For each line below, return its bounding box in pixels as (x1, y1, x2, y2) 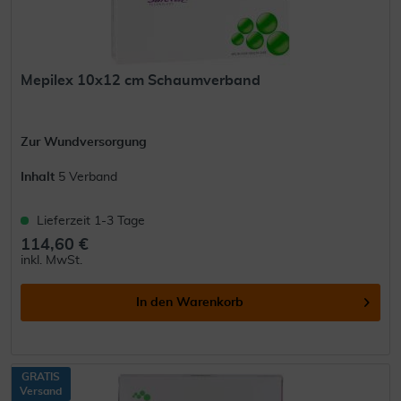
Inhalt (21, 171, 59, 184)
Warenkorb (176, 296, 244, 310)
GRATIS (21, 371, 61, 383)
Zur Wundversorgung (21, 136, 148, 149)
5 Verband (58, 171, 118, 184)
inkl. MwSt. (21, 254, 83, 268)
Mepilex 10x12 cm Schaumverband (21, 73, 261, 89)
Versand (20, 386, 63, 397)
